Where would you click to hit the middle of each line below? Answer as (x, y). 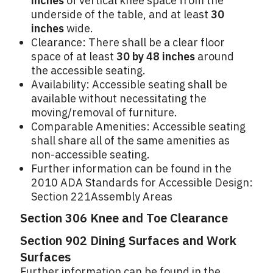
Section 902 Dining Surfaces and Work (128, 241)
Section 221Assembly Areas (102, 197)
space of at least (74, 57)
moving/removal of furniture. (104, 113)
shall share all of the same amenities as (130, 141)
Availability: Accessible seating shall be (129, 85)
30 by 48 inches (156, 57)
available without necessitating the (119, 99)
